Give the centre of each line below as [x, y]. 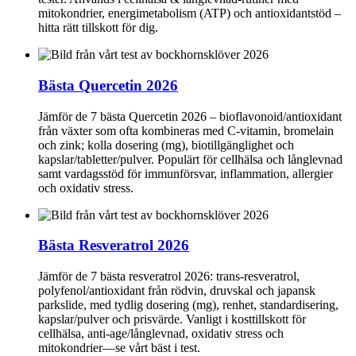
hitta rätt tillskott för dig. [98, 28]
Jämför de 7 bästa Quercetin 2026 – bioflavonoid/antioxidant [190, 116]
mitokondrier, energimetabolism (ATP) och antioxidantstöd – [190, 14]
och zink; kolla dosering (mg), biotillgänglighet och [166, 145]
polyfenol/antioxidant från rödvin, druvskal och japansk [177, 291]
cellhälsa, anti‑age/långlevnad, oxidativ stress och [161, 334]
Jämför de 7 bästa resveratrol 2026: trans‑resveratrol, [169, 277]
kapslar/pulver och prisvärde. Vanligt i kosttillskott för [172, 319]
